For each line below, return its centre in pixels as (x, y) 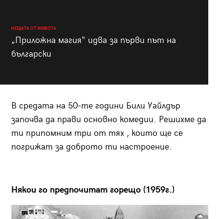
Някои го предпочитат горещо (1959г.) (93, 190)
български (31, 54)
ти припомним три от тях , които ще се (97, 133)
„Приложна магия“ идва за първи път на (93, 41)
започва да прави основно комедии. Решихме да (109, 120)
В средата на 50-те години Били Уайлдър (96, 106)
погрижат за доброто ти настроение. (91, 147)
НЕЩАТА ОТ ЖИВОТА (33, 29)
